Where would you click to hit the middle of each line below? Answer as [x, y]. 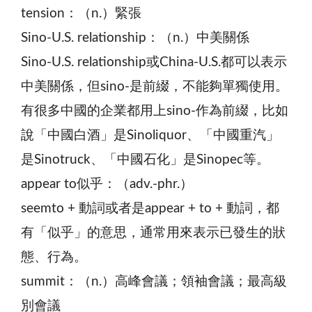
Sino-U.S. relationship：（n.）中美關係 [135, 38]
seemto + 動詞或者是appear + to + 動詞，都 [150, 208]
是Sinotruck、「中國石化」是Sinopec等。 [145, 159]
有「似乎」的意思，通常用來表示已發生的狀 [153, 233]
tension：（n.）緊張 [81, 13]
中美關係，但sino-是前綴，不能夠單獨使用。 [155, 86]
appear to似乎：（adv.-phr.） [107, 184]
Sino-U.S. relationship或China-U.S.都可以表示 [154, 62]
